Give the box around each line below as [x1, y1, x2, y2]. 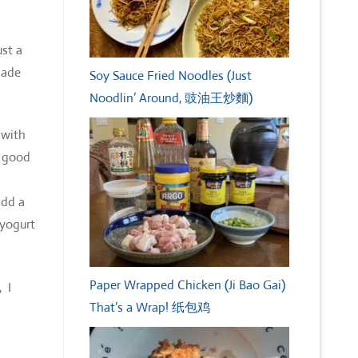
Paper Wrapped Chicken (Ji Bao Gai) [89, 276, 285, 294]
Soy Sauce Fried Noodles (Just [89, 67, 252, 85]
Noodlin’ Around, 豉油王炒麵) [89, 89, 253, 107]
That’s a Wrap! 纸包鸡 [89, 299, 210, 316]
